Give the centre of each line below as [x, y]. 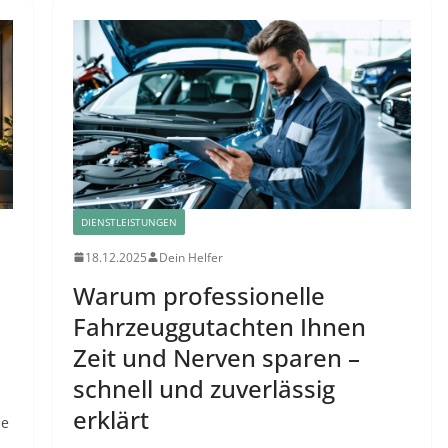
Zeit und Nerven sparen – [216, 357]
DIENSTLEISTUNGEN [128, 221]
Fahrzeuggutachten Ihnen [219, 326]
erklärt [110, 419]
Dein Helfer [190, 257]
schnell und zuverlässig [203, 388]
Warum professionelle [198, 295]
